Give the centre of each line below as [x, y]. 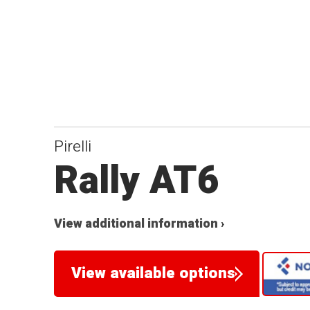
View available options [153, 274]
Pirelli [73, 146]
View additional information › [139, 224]
